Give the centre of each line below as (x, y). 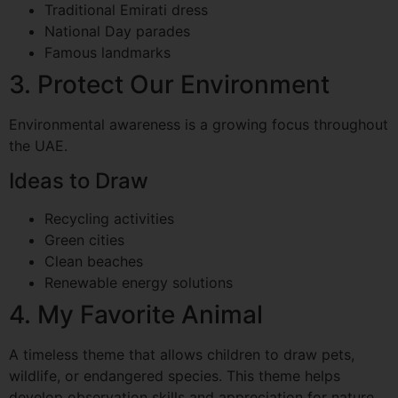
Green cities (84, 239)
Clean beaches (94, 261)
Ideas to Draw (79, 180)
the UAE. (38, 145)
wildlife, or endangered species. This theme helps (175, 375)
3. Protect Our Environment (169, 84)
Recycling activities (109, 218)
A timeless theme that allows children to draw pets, (182, 354)
